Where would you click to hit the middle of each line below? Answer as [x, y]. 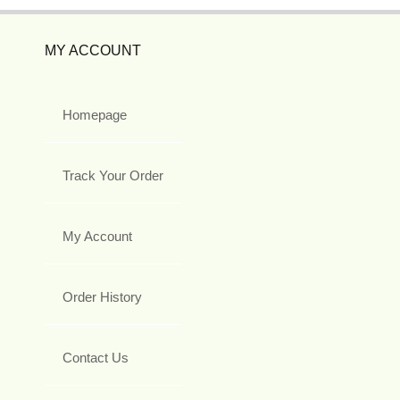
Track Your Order [113, 175]
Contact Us [96, 357]
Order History [102, 296]
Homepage [95, 114]
